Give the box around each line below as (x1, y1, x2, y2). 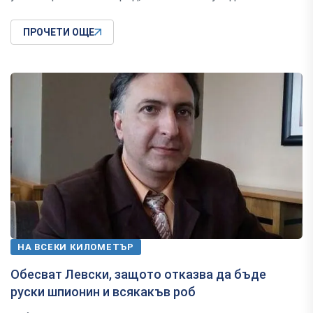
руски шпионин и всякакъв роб (10, 284, 196, 299)
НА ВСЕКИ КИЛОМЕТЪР (17, 241, 135, 252)
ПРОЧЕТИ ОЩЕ (23, 27, 94, 38)
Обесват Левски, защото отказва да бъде (10, 266, 266, 282)
